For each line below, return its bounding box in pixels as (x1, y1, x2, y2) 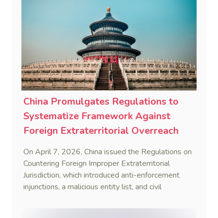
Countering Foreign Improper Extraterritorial (23, 158, 170, 169)
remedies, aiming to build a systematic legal (23, 193, 170, 204)
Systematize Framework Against (23, 109, 170, 123)
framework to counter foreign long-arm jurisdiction (23, 205, 192, 216)
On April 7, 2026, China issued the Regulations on (23, 146, 192, 158)
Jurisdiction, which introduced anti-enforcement (23, 170, 180, 181)
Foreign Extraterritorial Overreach (23, 124, 179, 138)
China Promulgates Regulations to (23, 95, 179, 109)
